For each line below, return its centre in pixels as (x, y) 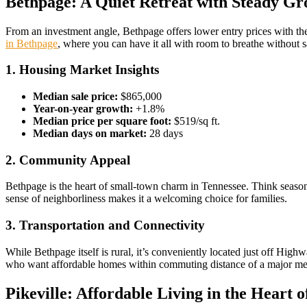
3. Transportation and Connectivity (105, 225)
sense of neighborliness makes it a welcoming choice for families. (146, 199)
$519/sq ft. (196, 121)
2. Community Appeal (68, 160)
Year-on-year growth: (83, 109)
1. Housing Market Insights (82, 70)
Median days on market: (90, 133)
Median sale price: (75, 96)
